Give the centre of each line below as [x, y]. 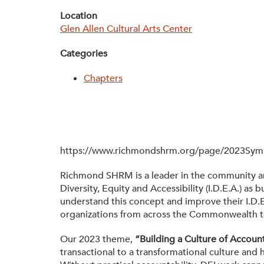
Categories [84, 54]
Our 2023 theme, [98, 239]
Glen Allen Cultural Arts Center [126, 29]
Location [79, 16]
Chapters [103, 78]
